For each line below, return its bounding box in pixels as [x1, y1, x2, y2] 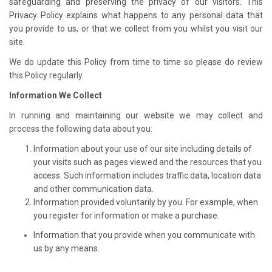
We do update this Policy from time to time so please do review [9, 56, 263, 67]
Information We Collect [9, 90, 102, 100]
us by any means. [33, 243, 100, 253]
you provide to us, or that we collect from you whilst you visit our [9, 23, 263, 33]
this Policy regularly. [9, 70, 84, 80]
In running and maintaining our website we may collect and [9, 110, 263, 120]
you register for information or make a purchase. [33, 210, 219, 220]
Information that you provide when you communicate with [33, 229, 255, 240]
